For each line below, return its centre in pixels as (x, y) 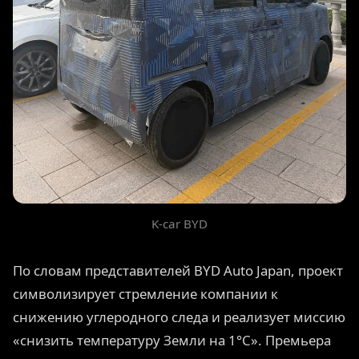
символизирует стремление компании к (145, 293)
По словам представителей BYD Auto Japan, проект (178, 270)
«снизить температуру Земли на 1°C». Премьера (172, 340)
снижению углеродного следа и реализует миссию (179, 317)
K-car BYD (179, 223)
